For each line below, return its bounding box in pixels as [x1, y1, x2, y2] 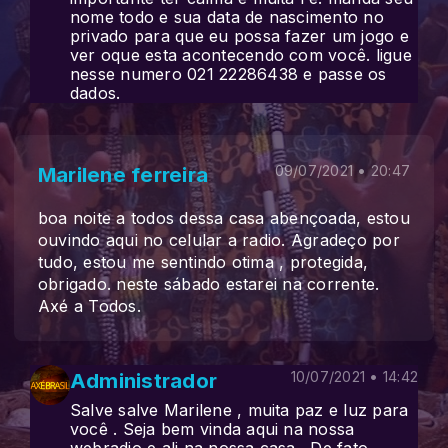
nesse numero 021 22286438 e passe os [70, 64, 387, 84]
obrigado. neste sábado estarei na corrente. [38, 274, 380, 294]
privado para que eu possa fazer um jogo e [70, 26, 409, 46]
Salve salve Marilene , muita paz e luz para [70, 400, 409, 420]
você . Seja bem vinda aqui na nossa [70, 419, 355, 439]
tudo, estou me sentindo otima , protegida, [38, 252, 369, 272]
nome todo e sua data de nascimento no [70, 7, 384, 27]
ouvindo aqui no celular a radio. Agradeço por [38, 230, 400, 250]
